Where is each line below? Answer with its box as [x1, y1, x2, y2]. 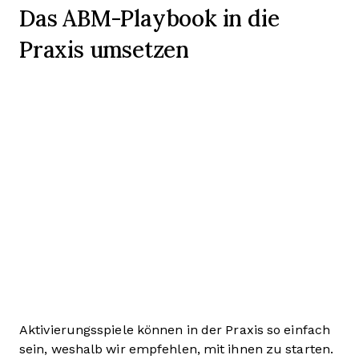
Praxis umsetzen [19, 33, 189, 64]
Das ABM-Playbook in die [19, 2, 280, 33]
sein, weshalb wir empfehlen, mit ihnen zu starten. [19, 341, 337, 356]
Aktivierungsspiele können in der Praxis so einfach [19, 322, 331, 337]
